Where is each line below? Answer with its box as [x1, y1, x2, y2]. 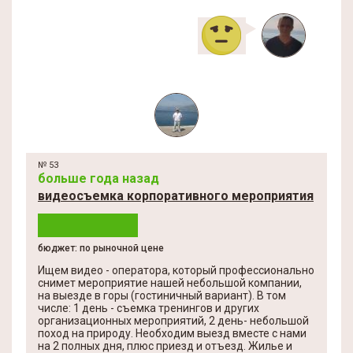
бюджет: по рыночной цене [38, 243, 164, 254]
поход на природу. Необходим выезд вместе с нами [38, 327, 307, 340]
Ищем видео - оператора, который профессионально [38, 264, 314, 277]
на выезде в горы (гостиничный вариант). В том [38, 289, 286, 302]
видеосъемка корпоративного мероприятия [38, 188, 314, 203]
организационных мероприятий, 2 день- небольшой [38, 314, 309, 327]
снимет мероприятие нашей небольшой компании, [38, 277, 302, 289]
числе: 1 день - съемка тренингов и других [38, 302, 259, 314]
